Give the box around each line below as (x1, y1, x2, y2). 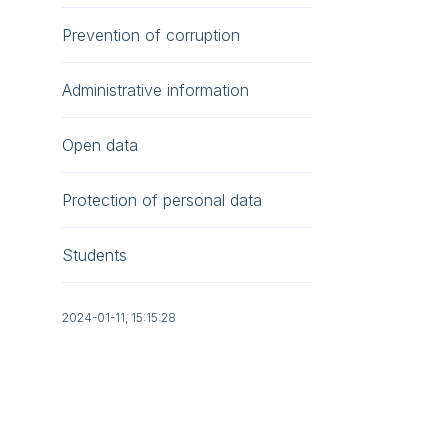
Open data (62, 135, 138, 155)
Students (62, 245, 127, 265)
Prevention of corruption (62, 25, 240, 45)
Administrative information (62, 80, 249, 100)
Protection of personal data (62, 190, 262, 210)
